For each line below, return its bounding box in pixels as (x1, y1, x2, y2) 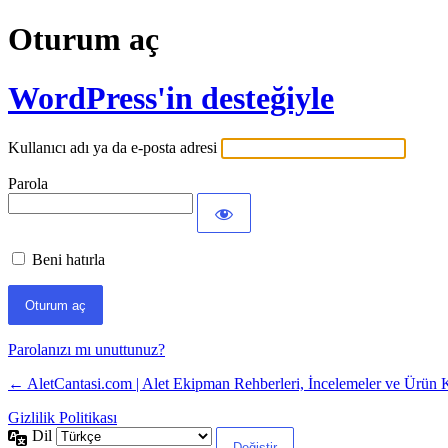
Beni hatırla (32, 251, 105, 269)
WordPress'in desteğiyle (8, 79, 334, 116)
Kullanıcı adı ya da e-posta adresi (8, 139, 217, 157)
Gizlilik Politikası (8, 409, 117, 427)
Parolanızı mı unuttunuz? (8, 341, 165, 359)
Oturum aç (8, 21, 159, 58)
